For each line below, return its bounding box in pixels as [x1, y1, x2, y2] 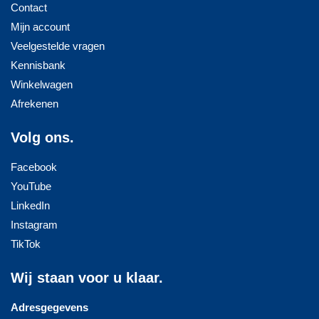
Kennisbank [11, 59, 66, 72]
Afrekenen [11, 98, 58, 110]
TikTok [11, 238, 41, 251]
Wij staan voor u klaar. [11, 270, 163, 286]
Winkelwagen [11, 78, 73, 91]
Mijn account [11, 21, 70, 33]
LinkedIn [11, 199, 50, 212]
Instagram [11, 219, 58, 231]
